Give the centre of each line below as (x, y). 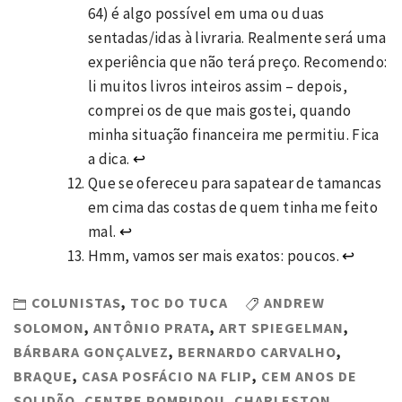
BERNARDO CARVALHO (257, 351)
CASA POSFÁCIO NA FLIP (167, 376)
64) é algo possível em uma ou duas (206, 13)
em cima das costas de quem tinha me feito (233, 207)
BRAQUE (43, 376)
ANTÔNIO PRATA (152, 327)
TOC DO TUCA (179, 303)
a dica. (110, 158)
